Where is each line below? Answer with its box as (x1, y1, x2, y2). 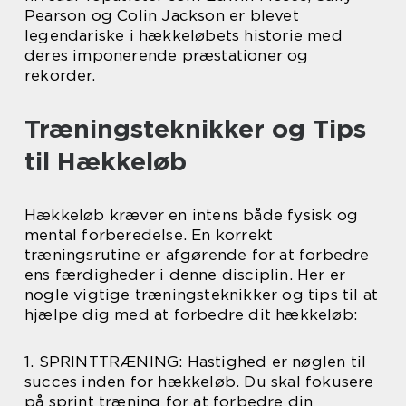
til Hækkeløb (24, 146, 187, 177)
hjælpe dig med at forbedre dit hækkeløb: (24, 305, 358, 324)
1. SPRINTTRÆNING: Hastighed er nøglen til (24, 353, 367, 371)
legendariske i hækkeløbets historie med (24, 26, 343, 44)
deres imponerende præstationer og (24, 46, 309, 64)
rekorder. (24, 66, 95, 84)
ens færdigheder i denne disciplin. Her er (24, 266, 346, 284)
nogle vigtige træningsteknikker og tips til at (24, 285, 379, 304)
